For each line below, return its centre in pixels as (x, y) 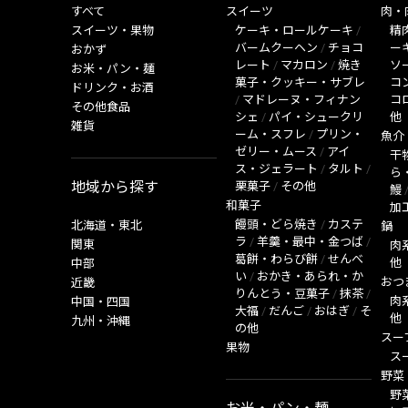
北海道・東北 (107, 225)
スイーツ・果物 (112, 31)
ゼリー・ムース (276, 152)
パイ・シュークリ (316, 117)
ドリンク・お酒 (112, 88)
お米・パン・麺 (113, 69)
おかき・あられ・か (310, 276)
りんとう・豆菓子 (282, 294)
